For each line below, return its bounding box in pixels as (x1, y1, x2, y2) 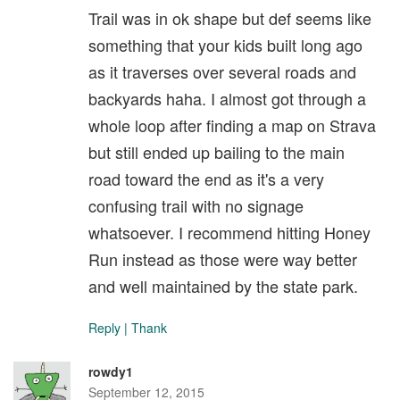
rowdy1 (88, 362, 133, 381)
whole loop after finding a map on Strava (88, 113, 376, 137)
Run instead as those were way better (88, 247, 357, 271)
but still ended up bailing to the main (88, 140, 345, 164)
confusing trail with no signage (88, 194, 304, 218)
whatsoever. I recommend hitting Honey (88, 221, 371, 245)
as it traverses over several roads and (88, 60, 356, 84)
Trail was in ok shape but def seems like (88, 6, 371, 30)
